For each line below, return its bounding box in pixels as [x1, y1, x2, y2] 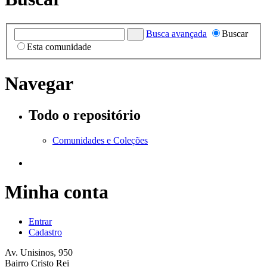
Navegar [5, 72, 73, 94]
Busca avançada [146, 29, 207, 39]
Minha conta [5, 181, 108, 203]
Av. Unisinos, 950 [5, 247, 73, 257]
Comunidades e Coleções [52, 135, 148, 146]
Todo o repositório [29, 107, 141, 123]
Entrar [29, 216, 52, 226]
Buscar [222, 29, 250, 39]
